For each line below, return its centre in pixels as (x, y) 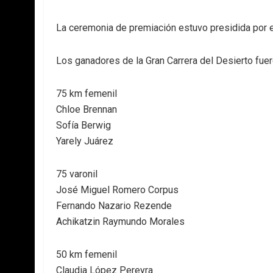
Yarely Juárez (85, 141)
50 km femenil (87, 254)
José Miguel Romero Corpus (117, 190)
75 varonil (77, 174)
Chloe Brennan (87, 109)
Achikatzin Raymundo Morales (120, 222)
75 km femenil (87, 94)
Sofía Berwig (83, 125)
